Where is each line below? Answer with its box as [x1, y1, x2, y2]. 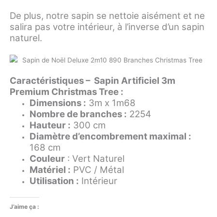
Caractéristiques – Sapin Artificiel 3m [10, 75, 175, 87]
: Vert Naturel [65, 153, 125, 165]
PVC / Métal [71, 164, 124, 176]
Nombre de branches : [30, 108, 127, 120]
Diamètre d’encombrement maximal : [30, 131, 192, 142]
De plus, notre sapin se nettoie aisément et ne [10, 10, 205, 21]
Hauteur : [30, 120, 71, 131]
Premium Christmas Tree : [10, 86, 124, 98]
